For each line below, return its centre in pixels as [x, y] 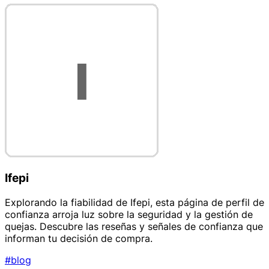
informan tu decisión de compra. [79, 238]
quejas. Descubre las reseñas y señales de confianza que [134, 226]
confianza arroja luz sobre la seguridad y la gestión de [129, 214]
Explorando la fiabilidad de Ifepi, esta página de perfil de [134, 202]
